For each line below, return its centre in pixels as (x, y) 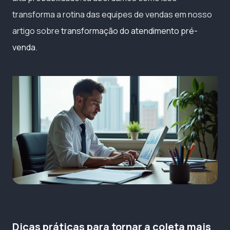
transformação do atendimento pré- (129, 31)
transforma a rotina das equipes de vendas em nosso (112, 15)
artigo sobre (37, 31)
